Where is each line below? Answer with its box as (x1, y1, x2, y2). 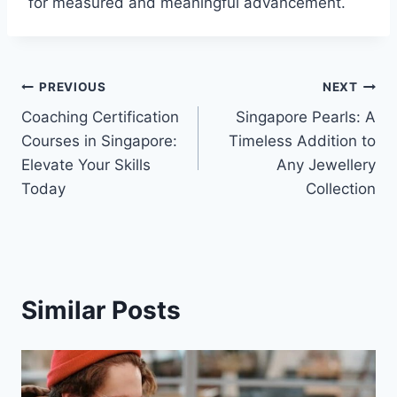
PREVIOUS (39, 79, 106, 94)
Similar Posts (21, 295, 181, 326)
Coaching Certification (21, 108, 179, 127)
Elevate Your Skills (21, 156, 151, 175)
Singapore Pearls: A (236, 108, 376, 127)
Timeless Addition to (229, 132, 376, 151)
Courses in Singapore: (21, 132, 177, 151)
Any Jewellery (276, 156, 376, 175)
